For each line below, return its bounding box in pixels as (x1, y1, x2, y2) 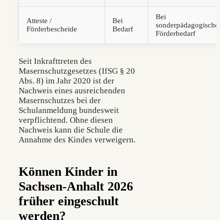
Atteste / (27, 16, 52, 25)
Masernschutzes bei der (19, 95, 101, 105)
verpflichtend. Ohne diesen (19, 115, 113, 125)
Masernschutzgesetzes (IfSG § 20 (19, 66, 135, 76)
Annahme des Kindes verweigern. (19, 135, 136, 144)
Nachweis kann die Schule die (19, 125, 123, 135)
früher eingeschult (19, 193, 119, 208)
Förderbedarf (156, 29, 195, 37)
